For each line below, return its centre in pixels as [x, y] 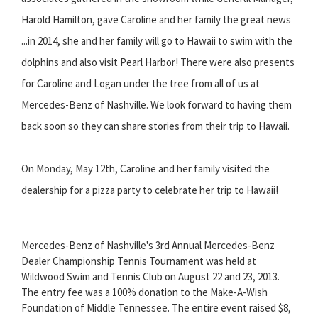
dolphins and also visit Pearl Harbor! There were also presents [158, 62]
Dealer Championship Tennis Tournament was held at [139, 261]
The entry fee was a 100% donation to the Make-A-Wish [144, 292]
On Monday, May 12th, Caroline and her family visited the [146, 169]
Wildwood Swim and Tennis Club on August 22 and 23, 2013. [150, 277]
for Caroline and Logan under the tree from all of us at [141, 84]
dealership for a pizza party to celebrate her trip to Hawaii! [150, 190]
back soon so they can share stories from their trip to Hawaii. [155, 126]
